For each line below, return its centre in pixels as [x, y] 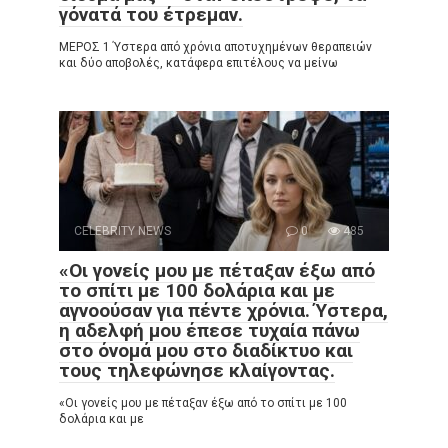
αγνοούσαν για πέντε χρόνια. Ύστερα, [223, 311]
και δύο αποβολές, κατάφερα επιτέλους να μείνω [198, 63]
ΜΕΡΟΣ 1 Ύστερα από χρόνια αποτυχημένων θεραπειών [215, 47]
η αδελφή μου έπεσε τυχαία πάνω [209, 331]
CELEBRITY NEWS [122, 231]
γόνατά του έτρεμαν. [151, 15]
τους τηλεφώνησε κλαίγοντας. [197, 371]
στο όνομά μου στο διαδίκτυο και [206, 351]
